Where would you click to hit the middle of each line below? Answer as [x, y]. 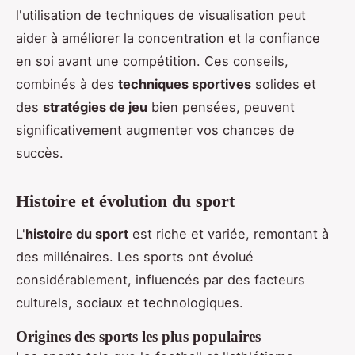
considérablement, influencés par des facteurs [160, 280]
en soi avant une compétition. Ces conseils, [152, 61]
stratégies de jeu [95, 107]
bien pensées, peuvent [221, 107]
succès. [40, 153]
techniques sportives [185, 84]
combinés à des [67, 84]
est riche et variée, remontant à [229, 234]
